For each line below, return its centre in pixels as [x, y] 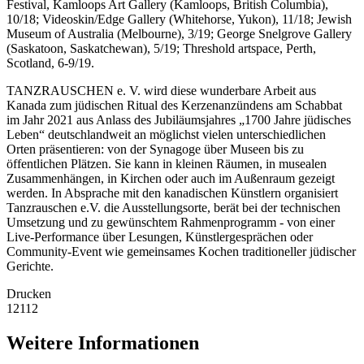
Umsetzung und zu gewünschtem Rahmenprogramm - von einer [171, 223]
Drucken [29, 294]
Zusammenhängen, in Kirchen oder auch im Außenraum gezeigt [171, 179]
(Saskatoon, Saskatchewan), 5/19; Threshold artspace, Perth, [161, 49]
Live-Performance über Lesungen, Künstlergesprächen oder [160, 237]
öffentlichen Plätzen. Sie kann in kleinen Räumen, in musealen [167, 164]
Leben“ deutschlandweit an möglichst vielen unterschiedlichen [166, 135]
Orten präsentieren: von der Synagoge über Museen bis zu [155, 149]
